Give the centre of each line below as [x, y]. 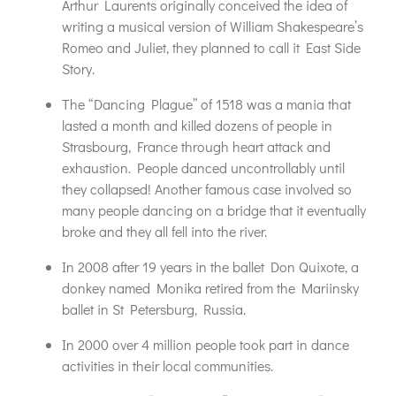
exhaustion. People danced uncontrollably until [203, 168]
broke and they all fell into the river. [164, 231]
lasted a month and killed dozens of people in [197, 125]
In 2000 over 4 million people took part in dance [206, 344]
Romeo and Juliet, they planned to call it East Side [211, 47]
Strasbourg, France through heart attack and [196, 146]
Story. [78, 69]
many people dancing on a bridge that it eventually [214, 210]
